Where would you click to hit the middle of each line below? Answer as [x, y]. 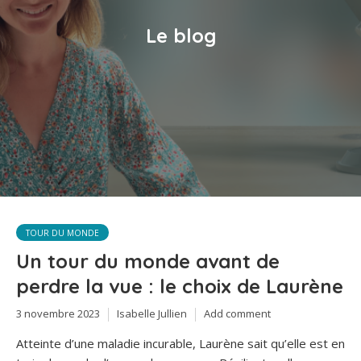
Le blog [180, 35]
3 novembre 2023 [58, 313]
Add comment [237, 313]
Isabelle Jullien [152, 313]
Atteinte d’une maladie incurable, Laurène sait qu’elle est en [180, 343]
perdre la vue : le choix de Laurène [180, 286]
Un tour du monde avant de [148, 261]
